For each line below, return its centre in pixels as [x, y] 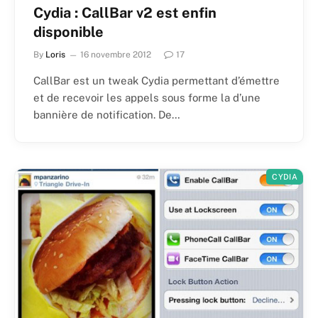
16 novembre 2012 [116, 54]
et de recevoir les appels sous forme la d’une [147, 97]
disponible [68, 32]
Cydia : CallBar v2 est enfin [125, 12]
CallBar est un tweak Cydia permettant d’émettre [157, 80]
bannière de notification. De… [107, 114]
